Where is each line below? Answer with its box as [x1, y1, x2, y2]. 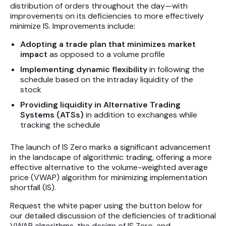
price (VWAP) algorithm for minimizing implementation [10, 172, 207, 183]
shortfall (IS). [10, 182, 56, 193]
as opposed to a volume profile [47, 49, 165, 60]
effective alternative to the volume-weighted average [10, 162, 208, 173]
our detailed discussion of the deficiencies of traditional [10, 210, 216, 221]
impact [20, 49, 47, 60]
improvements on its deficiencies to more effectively [10, 11, 204, 22]
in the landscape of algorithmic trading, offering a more [10, 152, 212, 163]
